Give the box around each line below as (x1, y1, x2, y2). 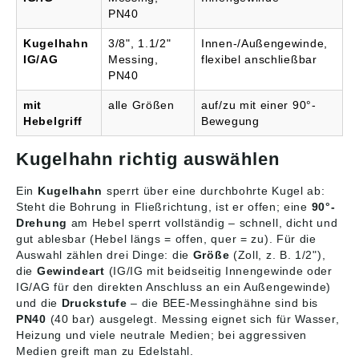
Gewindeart (36, 264, 105, 278)
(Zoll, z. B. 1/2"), (229, 248, 326, 262)
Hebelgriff (23, 115, 83, 128)
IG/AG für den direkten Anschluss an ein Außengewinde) (16, 280, 332, 294)
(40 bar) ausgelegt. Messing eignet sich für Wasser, (46, 313, 340, 326)
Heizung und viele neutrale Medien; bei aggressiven (16, 329, 308, 342)
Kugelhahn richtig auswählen (16, 149, 280, 170)
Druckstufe (61, 296, 127, 310)
